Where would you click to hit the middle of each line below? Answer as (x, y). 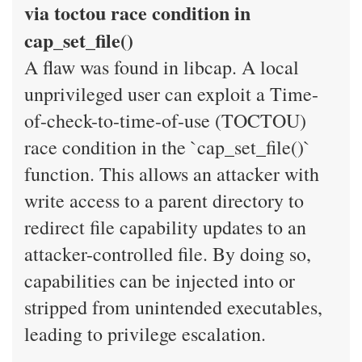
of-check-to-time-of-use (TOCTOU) (165, 120)
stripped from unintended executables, (173, 307)
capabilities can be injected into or (160, 280)
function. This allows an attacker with (172, 174)
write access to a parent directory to (164, 200)
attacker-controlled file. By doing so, (168, 254)
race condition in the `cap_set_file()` (167, 147)
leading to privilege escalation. (145, 334)
